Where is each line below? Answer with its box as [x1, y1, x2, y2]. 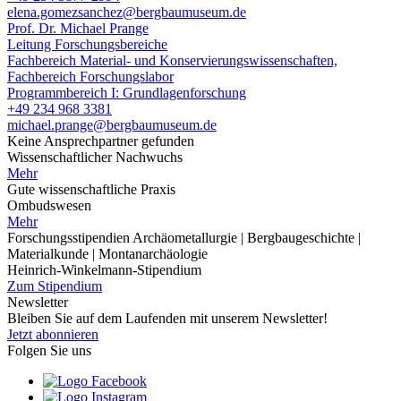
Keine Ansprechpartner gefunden [7, 132, 194, 149]
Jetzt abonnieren [7, 326, 98, 342]
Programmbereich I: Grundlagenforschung [7, 84, 246, 100]
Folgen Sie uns [7, 342, 91, 358]
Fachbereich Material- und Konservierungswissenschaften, [7, 52, 337, 68]
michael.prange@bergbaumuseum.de [7, 116, 217, 132]
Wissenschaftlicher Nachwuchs [7, 149, 183, 165]
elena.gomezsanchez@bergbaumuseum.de [7, 4, 246, 20]
